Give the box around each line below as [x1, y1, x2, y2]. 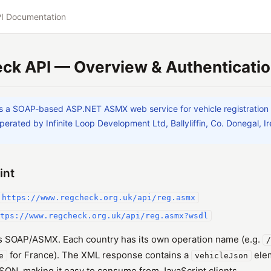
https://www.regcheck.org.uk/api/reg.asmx [2, 193, 195, 202]
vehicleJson [195, 251, 248, 260]
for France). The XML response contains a [7, 249, 191, 261]
